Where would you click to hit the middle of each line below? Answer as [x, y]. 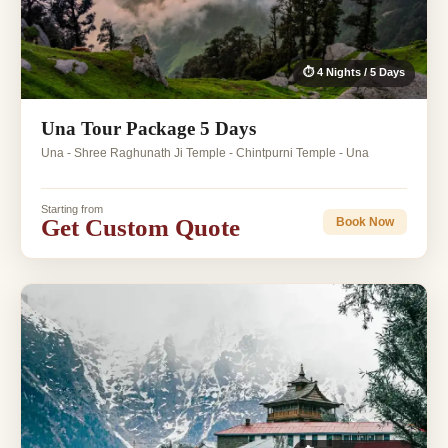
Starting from [72, 209]
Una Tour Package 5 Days [148, 129]
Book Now [365, 221]
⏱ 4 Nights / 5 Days [354, 72]
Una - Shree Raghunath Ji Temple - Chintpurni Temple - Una [205, 153]
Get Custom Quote [140, 228]
